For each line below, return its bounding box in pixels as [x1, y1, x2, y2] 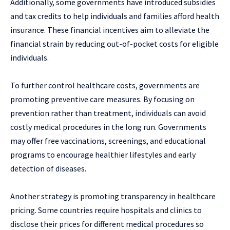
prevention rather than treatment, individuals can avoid [10, 107, 206, 118]
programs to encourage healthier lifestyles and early [10, 149, 196, 160]
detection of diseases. [10, 163, 86, 174]
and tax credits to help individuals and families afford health [10, 10, 219, 21]
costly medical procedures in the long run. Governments [10, 121, 206, 132]
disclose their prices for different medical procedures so [10, 218, 204, 229]
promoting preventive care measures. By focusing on [10, 93, 195, 104]
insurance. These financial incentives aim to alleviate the [10, 24, 209, 35]
